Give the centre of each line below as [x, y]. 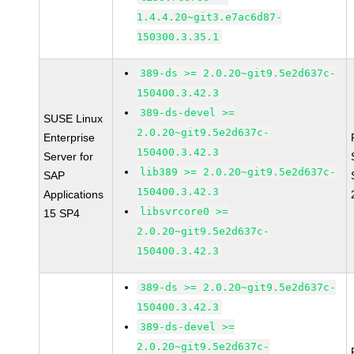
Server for [69, 156]
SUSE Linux [73, 119]
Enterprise [70, 137]
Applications [74, 194]
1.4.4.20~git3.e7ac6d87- [210, 17]
